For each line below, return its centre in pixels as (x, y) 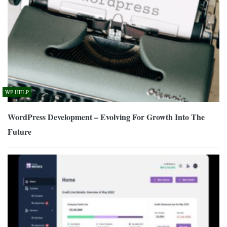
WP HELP (17, 92)
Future (20, 132)
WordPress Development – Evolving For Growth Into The (106, 117)
